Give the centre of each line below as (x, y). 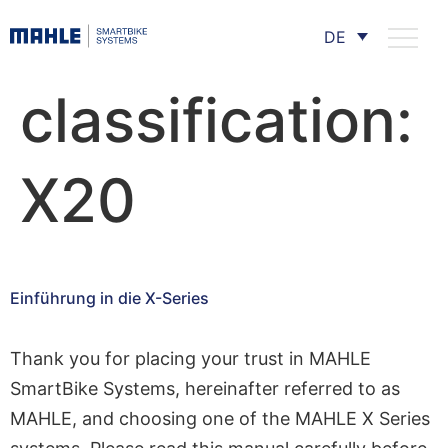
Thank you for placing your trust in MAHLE (190, 358)
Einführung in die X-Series (109, 298)
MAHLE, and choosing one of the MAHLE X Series (220, 418)
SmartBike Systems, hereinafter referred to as (205, 388)
